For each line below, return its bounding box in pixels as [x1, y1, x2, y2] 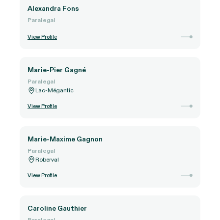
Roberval [35, 155, 59, 164]
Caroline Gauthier [27, 203, 87, 213]
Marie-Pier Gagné [27, 65, 86, 75]
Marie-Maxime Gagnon [27, 134, 103, 144]
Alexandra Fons [27, 3, 79, 13]
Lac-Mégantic [35, 86, 74, 94]
